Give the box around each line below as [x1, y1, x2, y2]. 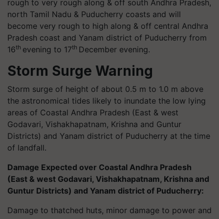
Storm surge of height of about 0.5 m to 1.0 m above [7, 84, 203, 94]
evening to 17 [21, 44, 72, 54]
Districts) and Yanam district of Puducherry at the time [7, 131, 210, 141]
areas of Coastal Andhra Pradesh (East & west [7, 108, 178, 117]
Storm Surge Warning [7, 63, 153, 79]
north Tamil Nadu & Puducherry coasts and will [7, 9, 181, 19]
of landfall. [7, 143, 49, 153]
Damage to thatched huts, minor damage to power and [7, 205, 212, 215]
